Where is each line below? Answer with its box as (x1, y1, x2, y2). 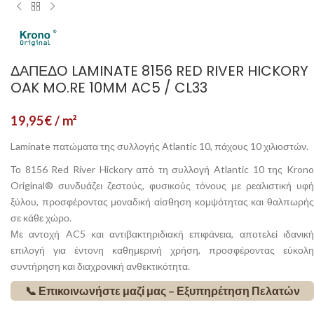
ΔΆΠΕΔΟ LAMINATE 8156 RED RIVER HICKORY (11, 61, 308, 81)
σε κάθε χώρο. (11, 212, 71, 224)
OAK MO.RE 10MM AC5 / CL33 (11, 78, 207, 98)
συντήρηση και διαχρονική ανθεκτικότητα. (11, 260, 190, 273)
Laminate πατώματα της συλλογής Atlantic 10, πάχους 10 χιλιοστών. (11, 140, 308, 153)
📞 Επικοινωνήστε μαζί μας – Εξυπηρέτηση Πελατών (25, 284, 300, 298)
